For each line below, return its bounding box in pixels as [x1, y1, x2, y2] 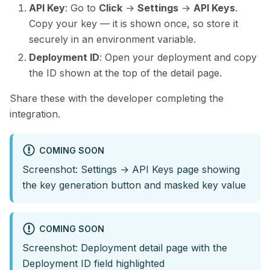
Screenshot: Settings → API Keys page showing [22, 163, 240, 176]
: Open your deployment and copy [99, 51, 257, 64]
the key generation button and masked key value [22, 179, 246, 192]
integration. [10, 108, 60, 121]
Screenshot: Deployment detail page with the [22, 242, 227, 254]
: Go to [65, 2, 99, 14]
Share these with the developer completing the [10, 92, 224, 105]
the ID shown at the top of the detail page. [29, 67, 222, 80]
